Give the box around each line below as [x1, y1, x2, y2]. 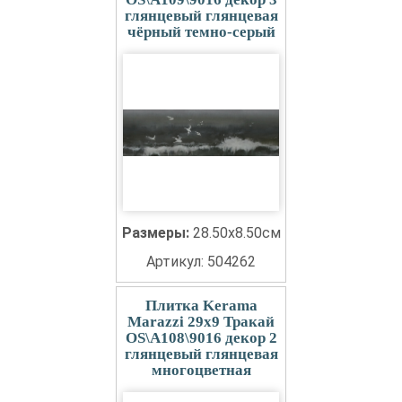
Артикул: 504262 [146, 253, 256, 270]
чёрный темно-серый [127, 23, 275, 40]
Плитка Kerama [144, 297, 258, 314]
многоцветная [151, 362, 251, 379]
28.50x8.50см [192, 224, 281, 241]
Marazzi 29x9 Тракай [127, 313, 275, 330]
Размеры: [121, 224, 193, 241]
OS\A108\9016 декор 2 [125, 329, 277, 346]
